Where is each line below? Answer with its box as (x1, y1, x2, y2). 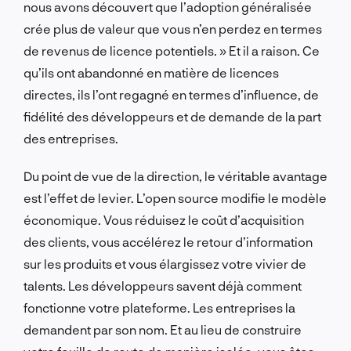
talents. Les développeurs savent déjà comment (24, 277, 302, 293)
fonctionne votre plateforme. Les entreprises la (24, 299, 295, 315)
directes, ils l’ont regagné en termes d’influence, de (24, 86, 319, 102)
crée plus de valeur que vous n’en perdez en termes (24, 20, 322, 36)
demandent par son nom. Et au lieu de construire (24, 321, 302, 337)
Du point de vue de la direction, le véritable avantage (24, 168, 327, 183)
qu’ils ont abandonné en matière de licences (24, 64, 279, 80)
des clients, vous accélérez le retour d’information (24, 233, 313, 249)
